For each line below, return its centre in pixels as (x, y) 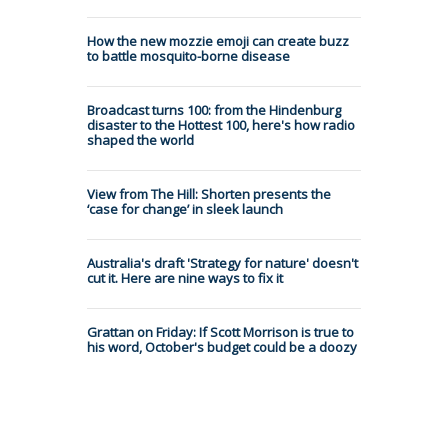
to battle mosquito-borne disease (188, 55)
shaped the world (140, 139)
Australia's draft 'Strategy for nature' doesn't (222, 262)
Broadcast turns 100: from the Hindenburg (214, 109)
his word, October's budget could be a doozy (222, 346)
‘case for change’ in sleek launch (185, 208)
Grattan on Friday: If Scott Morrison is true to (220, 331)
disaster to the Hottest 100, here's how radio (221, 124)
